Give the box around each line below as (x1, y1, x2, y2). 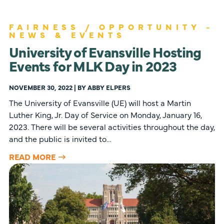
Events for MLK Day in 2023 (8, 56, 177, 75)
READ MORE (8, 151, 55, 162)
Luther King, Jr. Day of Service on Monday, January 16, (8, 109, 202, 120)
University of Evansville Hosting (8, 42, 201, 61)
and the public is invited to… (8, 133, 111, 144)
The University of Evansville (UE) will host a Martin (8, 97, 191, 108)
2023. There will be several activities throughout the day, (8, 121, 215, 132)
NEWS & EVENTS (8, 29, 125, 40)
